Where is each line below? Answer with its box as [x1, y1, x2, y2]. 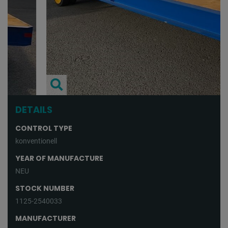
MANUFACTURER [15, 213, 76, 224]
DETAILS [15, 103, 52, 117]
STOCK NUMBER [15, 183, 74, 194]
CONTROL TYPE [15, 123, 72, 134]
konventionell [15, 137, 57, 146]
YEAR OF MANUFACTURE [15, 153, 103, 164]
